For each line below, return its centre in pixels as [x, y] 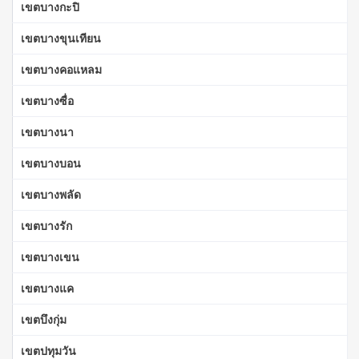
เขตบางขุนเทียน [61, 38]
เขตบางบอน [51, 163]
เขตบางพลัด [51, 194]
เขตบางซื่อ [47, 100]
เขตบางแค [47, 288]
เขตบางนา [47, 131]
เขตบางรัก [46, 225]
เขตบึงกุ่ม [44, 319]
